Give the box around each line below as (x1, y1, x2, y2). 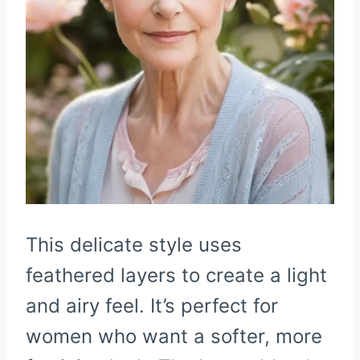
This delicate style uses (26, 233, 242, 257)
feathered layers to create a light (26, 264, 327, 288)
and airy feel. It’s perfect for (26, 294, 278, 318)
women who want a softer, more (26, 325, 322, 349)
